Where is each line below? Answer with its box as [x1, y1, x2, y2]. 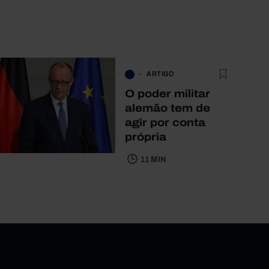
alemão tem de [125, 101, 210, 114]
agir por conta [125, 116, 205, 128]
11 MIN [141, 154, 166, 164]
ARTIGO [147, 70, 175, 79]
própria [125, 130, 166, 143]
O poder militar [125, 87, 210, 100]
